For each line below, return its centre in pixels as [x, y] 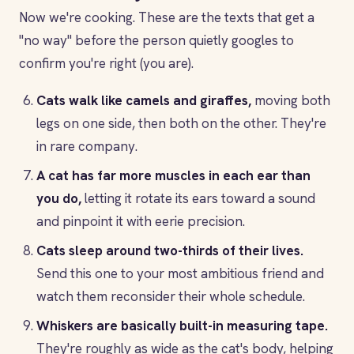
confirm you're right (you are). [106, 63]
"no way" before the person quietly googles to [156, 40]
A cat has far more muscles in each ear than [173, 175]
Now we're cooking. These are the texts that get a [167, 17]
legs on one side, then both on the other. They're [181, 123]
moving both [291, 100]
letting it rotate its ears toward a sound [198, 198]
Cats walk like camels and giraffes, [144, 100]
